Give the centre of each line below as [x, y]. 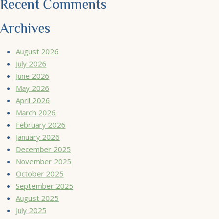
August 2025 [37, 198]
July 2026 [31, 63]
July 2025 [31, 210]
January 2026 [38, 137]
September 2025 [44, 186]
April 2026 [33, 100]
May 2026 [33, 88]
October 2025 [40, 173]
